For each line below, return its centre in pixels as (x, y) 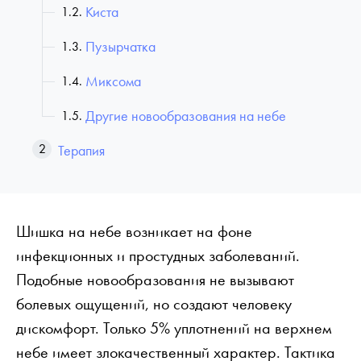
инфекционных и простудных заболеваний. (158, 255)
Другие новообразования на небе (186, 115)
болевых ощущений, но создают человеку (154, 303)
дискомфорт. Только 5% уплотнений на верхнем (174, 328)
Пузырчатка (120, 46)
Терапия (81, 150)
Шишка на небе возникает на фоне (134, 231)
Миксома (113, 81)
